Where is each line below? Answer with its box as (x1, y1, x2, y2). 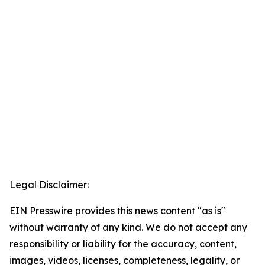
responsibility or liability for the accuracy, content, (9, 238, 237, 250)
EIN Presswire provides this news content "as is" (9, 205, 225, 217)
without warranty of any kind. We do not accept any (9, 221, 247, 234)
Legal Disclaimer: (9, 179, 89, 191)
